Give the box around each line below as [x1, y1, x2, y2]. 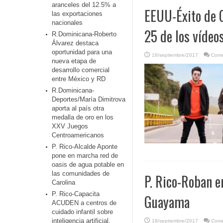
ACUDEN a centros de [52, 199, 116, 207]
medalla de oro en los [52, 113, 113, 121]
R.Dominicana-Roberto [52, 30, 116, 38]
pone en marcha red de [52, 152, 118, 159]
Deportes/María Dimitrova [52, 96, 125, 103]
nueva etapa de [52, 57, 96, 65]
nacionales [52, 19, 83, 26]
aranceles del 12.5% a [52, 1, 116, 8]
